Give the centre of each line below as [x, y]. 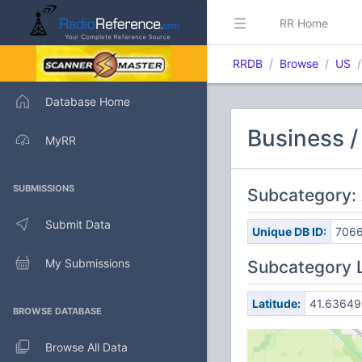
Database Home [88, 101]
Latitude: [276, 303]
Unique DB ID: [289, 232]
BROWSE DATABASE [57, 311]
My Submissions [88, 263]
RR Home [304, 23]
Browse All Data [86, 347]
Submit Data [78, 224]
